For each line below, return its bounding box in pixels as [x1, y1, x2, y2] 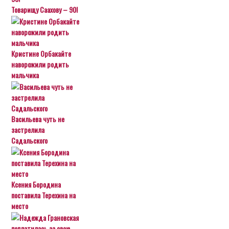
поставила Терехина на [11, 190, 76, 200]
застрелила [11, 124, 45, 135]
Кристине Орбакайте [11, 48, 72, 59]
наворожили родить [11, 59, 70, 70]
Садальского [11, 135, 48, 146]
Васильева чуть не [11, 113, 65, 124]
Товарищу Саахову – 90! [11, 4, 78, 15]
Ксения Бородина [11, 179, 61, 190]
